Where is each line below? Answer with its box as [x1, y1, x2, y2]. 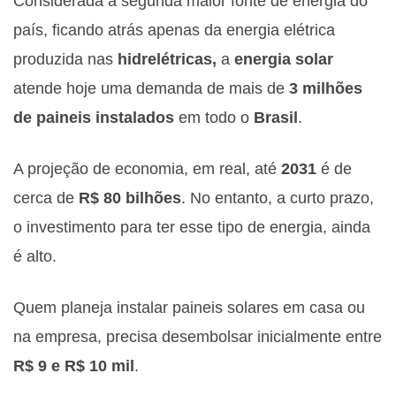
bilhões [126, 188, 181, 208]
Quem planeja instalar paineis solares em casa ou [13, 298, 365, 317]
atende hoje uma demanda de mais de [13, 79, 285, 98]
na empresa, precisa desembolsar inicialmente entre [13, 327, 382, 346]
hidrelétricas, [118, 49, 217, 69]
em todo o [174, 108, 254, 127]
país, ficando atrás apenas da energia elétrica [13, 20, 335, 40]
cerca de [13, 188, 74, 208]
